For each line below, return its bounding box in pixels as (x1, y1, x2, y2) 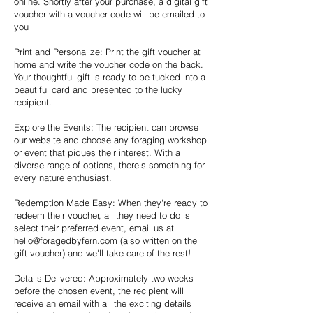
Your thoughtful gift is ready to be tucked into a (14, 71, 205, 82)
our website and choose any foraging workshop (14, 133, 207, 145)
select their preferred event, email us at (14, 221, 174, 233)
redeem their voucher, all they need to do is (14, 209, 190, 221)
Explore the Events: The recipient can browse (14, 121, 198, 133)
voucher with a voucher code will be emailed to (14, 8, 205, 20)
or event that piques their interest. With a (14, 146, 180, 158)
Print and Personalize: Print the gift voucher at (14, 45, 201, 57)
